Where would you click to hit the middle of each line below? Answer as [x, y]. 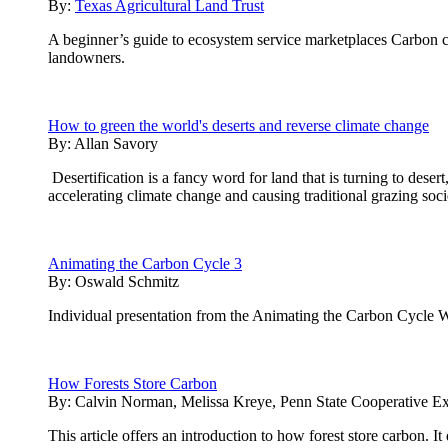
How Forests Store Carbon [132, 383]
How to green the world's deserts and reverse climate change [238, 125]
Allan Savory [116, 143]
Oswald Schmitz [127, 281]
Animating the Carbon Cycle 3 [145, 263]
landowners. [86, 57]
